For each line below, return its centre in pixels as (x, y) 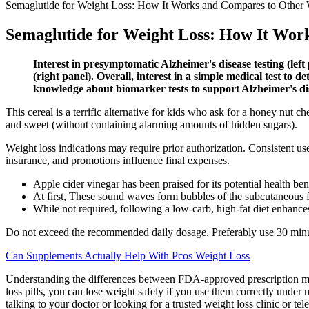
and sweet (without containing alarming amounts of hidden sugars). (151, 124)
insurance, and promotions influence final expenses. (118, 160)
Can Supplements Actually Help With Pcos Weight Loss (128, 255)
